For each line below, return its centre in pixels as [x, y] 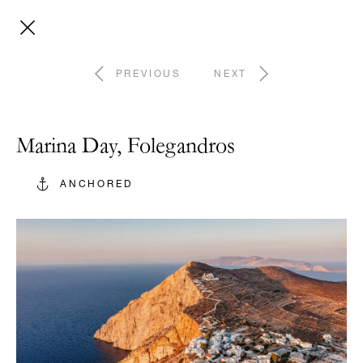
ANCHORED [96, 185]
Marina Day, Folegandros [126, 148]
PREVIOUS [149, 75]
